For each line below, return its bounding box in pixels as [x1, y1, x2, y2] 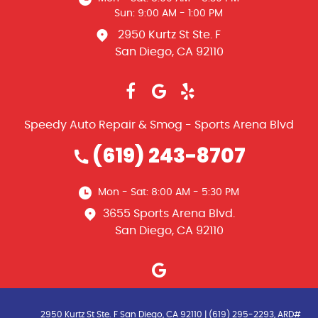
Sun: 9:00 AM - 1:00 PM [114, 8, 223, 19]
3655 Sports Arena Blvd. [103, 208, 235, 220]
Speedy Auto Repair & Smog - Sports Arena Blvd [24, 119, 294, 131]
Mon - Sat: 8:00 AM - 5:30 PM [98, 187, 239, 198]
